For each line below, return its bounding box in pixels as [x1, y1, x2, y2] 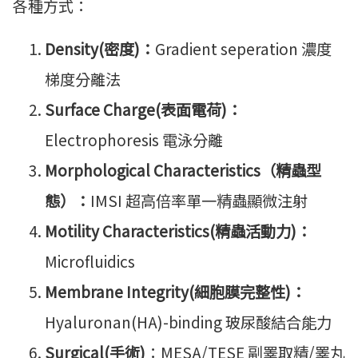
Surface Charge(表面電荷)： [45, 98, 242, 121]
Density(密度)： [45, 38, 155, 61]
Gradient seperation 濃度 [155, 38, 332, 61]
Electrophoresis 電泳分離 [45, 129, 223, 152]
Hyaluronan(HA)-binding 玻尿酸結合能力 [45, 311, 332, 334]
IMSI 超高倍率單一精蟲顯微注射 [90, 189, 308, 213]
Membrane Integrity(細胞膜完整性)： [45, 280, 306, 304]
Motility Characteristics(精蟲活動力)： [45, 220, 312, 243]
